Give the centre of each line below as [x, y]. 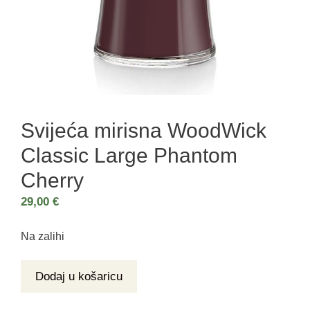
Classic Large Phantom [129, 156]
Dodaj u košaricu [79, 277]
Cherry [52, 181]
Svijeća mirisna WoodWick [144, 131]
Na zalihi [43, 236]
